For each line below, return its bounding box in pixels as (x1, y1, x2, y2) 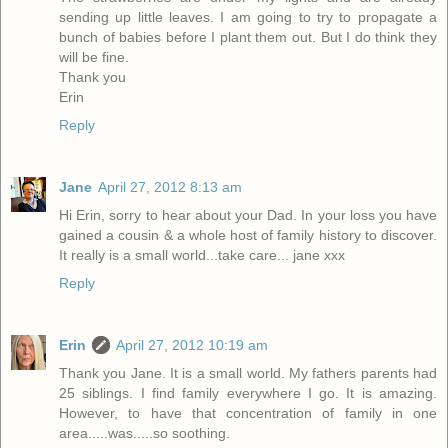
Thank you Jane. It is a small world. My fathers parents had (59, 364, 437, 381)
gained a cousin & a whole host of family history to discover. (59, 226, 437, 243)
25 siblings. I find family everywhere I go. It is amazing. (59, 384, 437, 401)
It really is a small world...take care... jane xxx (59, 246, 345, 263)
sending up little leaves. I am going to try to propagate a (59, 8, 437, 25)
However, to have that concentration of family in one (59, 404, 437, 421)
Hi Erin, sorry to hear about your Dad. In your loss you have (59, 206, 437, 223)
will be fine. (59, 48, 129, 65)
